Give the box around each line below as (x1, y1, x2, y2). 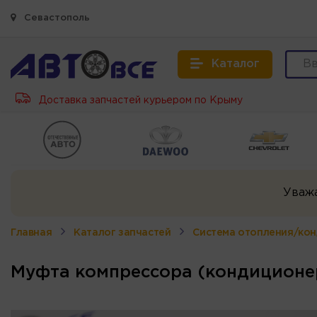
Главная (11, 228, 52, 237)
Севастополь (21, 14, 90, 22)
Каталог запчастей (74, 228, 171, 237)
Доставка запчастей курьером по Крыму (36, 96, 243, 105)
